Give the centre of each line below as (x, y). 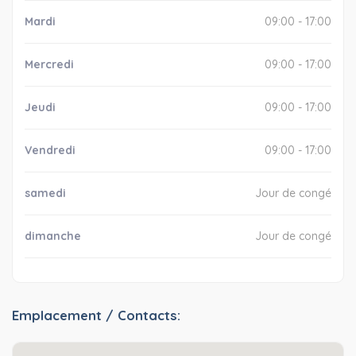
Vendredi (50, 151)
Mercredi (49, 65)
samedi (45, 193)
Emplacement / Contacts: (96, 315)
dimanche (53, 236)
